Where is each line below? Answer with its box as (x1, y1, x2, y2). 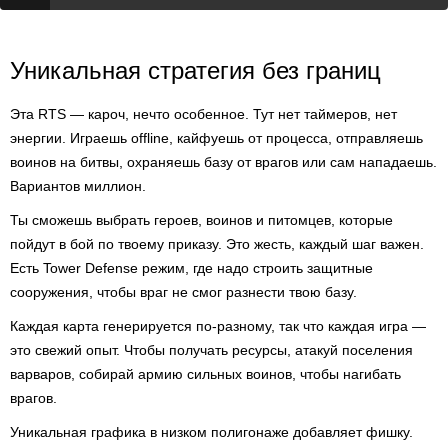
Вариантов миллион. (10, 178, 146, 194)
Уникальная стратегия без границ (10, 57, 381, 84)
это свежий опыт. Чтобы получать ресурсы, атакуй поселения (10, 342, 413, 358)
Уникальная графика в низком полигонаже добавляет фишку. (10, 424, 413, 440)
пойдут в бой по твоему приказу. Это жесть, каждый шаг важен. (10, 236, 424, 252)
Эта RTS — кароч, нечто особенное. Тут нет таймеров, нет (10, 106, 397, 122)
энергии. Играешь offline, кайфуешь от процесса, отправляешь (10, 130, 423, 146)
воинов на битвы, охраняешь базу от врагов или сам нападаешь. (10, 154, 437, 170)
